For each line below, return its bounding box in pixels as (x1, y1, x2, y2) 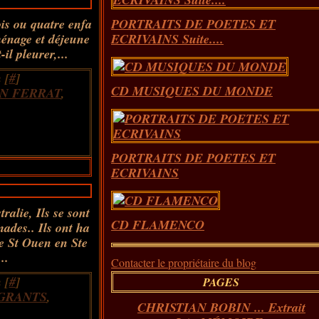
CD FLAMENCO (110, 216, 204, 234)
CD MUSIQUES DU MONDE (110, 82, 273, 100)
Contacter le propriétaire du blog (110, 255, 256, 270)
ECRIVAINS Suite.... (110, 30, 224, 48)
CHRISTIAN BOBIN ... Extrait (137, 298, 305, 316)
